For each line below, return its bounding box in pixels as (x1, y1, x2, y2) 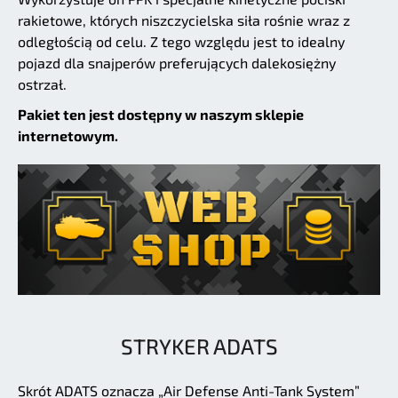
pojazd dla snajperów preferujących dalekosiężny (18, 54, 336, 72)
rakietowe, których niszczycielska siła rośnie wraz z (18, 12, 350, 29)
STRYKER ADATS (120, 332, 278, 359)
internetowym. (18, 127, 118, 145)
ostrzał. (18, 76, 67, 93)
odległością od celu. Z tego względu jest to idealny (18, 33, 345, 51)
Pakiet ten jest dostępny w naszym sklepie (18, 106, 304, 123)
